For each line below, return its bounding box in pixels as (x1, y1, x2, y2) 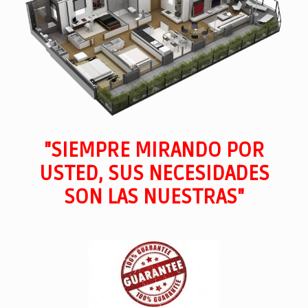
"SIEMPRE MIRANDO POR (43, 137, 265, 163)
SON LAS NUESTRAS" (64, 184, 244, 210)
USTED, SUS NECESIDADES (38, 160, 269, 186)
